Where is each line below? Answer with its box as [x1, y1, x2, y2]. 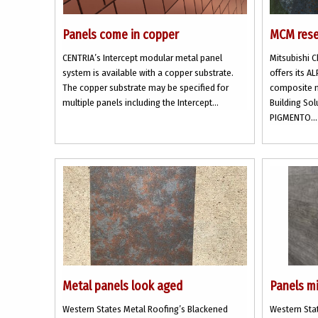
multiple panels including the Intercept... [62, 97, 219, 109]
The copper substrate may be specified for [62, 82, 229, 94]
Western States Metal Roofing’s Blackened [62, 303, 228, 315]
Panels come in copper [62, 27, 179, 43]
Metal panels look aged [62, 278, 182, 294]
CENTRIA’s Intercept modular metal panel [62, 52, 222, 64]
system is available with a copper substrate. [62, 67, 234, 79]
